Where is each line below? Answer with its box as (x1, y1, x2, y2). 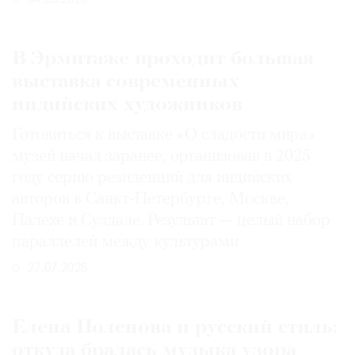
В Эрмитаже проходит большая (12, 49, 314, 70)
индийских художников (12, 95, 242, 116)
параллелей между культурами (12, 234, 239, 251)
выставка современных (12, 72, 239, 93)
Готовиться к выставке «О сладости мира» (12, 127, 315, 144)
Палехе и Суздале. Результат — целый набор (12, 212, 330, 230)
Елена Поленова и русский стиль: (12, 318, 338, 338)
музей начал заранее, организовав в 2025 (12, 148, 311, 166)
